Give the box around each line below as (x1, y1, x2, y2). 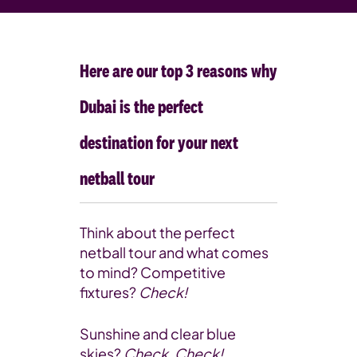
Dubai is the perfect (80, 94, 203, 119)
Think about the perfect (80, 223, 235, 241)
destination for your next (80, 130, 238, 155)
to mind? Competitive (80, 263, 226, 281)
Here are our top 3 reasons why (80, 58, 277, 83)
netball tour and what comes (80, 243, 269, 261)
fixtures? (80, 283, 139, 301)
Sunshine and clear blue (80, 324, 236, 343)
